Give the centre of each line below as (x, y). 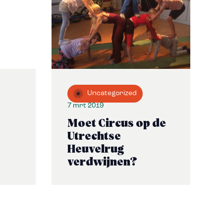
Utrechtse (94, 137)
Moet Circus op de (117, 124)
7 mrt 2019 (85, 106)
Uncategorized (112, 93)
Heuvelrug (96, 150)
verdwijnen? (102, 163)
